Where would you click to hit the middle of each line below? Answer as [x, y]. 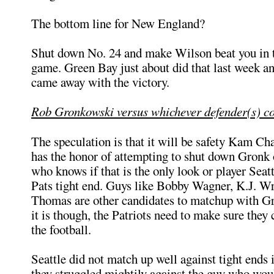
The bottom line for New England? [118, 23]
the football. [61, 229]
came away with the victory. [100, 82]
